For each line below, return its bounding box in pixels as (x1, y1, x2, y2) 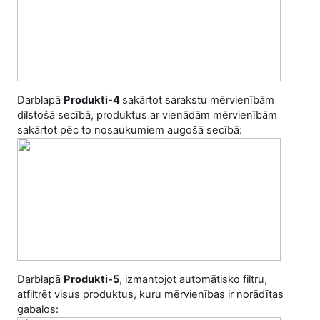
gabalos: (17, 303, 59, 316)
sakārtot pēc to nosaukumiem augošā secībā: (17, 124, 242, 136)
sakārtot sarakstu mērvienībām (122, 94, 274, 106)
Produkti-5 (64, 273, 119, 286)
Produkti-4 (64, 94, 122, 106)
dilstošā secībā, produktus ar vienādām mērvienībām (17, 109, 277, 121)
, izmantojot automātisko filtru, (119, 273, 267, 286)
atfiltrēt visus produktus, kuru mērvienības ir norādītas (17, 288, 284, 301)
